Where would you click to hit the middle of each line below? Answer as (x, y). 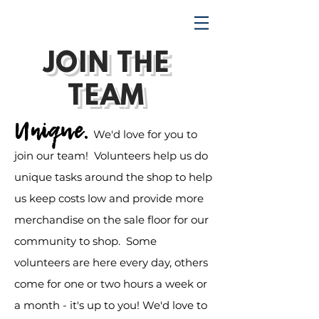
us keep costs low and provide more (109, 198)
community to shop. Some (85, 241)
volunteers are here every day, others (111, 262)
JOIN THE (106, 65)
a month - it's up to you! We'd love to (111, 305)
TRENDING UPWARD (93, 23)
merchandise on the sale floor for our (111, 220)
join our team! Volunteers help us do (111, 156)
